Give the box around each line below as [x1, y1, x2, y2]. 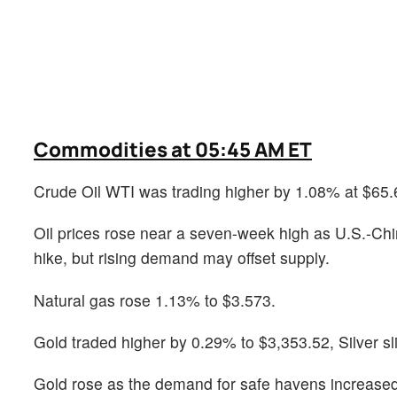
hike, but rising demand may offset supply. [34, 246, 330, 269]
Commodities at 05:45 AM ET [34, 136, 312, 164]
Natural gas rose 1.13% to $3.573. [34, 288, 276, 311]
